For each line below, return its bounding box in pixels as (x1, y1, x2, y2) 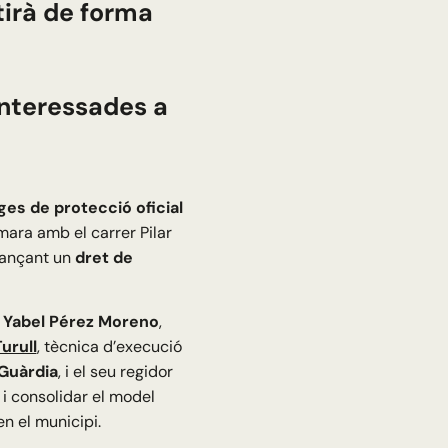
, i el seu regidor (57, 361, 173, 383)
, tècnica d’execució (36, 336, 182, 358)
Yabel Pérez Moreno (2, 311, 159, 333)
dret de (74, 247, 133, 269)
